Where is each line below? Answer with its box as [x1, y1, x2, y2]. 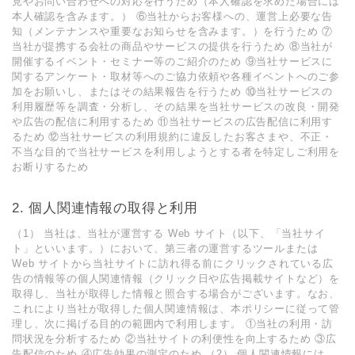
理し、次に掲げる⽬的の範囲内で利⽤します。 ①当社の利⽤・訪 [12, 318, 333, 330]
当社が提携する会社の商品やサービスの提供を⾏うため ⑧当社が [12, 40, 333, 52]
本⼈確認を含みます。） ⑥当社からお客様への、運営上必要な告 [12, 10, 333, 22]
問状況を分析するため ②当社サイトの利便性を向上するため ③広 [12, 333, 337, 345]
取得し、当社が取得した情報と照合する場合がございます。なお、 [12, 288, 341, 300]
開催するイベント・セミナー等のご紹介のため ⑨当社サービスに [12, 55, 333, 67]
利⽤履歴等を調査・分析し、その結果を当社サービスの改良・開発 [12, 101, 340, 113]
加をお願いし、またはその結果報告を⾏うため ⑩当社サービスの [12, 86, 333, 97]
